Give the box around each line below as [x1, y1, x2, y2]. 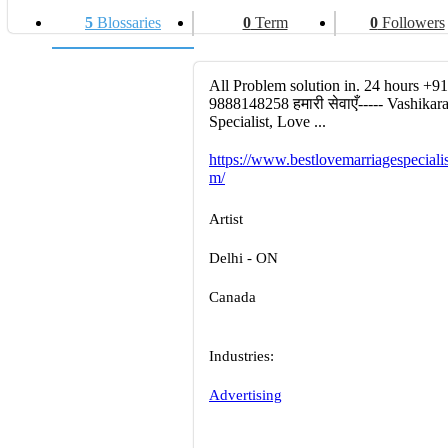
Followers [377, 14, 445, 31]
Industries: [209, 348, 274, 364]
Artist [209, 211, 243, 227]
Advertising [209, 387, 282, 403]
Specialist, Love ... [209, 113, 326, 130]
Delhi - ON [209, 250, 278, 266]
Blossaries [93, 14, 161, 31]
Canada [209, 289, 256, 305]
